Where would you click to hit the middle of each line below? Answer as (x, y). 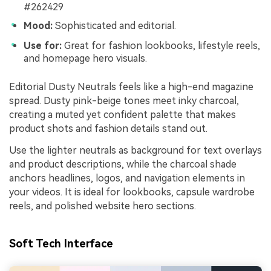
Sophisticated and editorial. (114, 26)
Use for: (43, 45)
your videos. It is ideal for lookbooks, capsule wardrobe (132, 192)
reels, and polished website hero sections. (103, 206)
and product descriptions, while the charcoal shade (123, 165)
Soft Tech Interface (61, 243)
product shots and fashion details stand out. (108, 129)
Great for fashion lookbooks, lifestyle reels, (161, 45)
